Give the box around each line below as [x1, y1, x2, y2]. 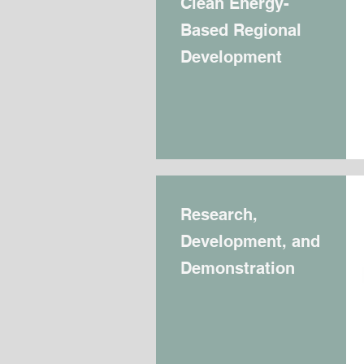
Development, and [180, 232, 320, 251]
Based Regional [180, 20, 301, 40]
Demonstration [180, 258, 295, 278]
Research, [180, 205, 258, 224]
